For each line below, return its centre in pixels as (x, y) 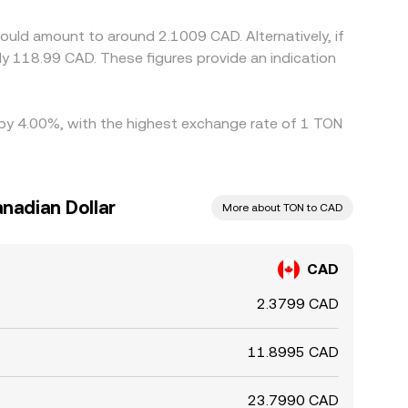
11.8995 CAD (293, 352)
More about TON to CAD (282, 208)
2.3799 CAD (298, 304)
